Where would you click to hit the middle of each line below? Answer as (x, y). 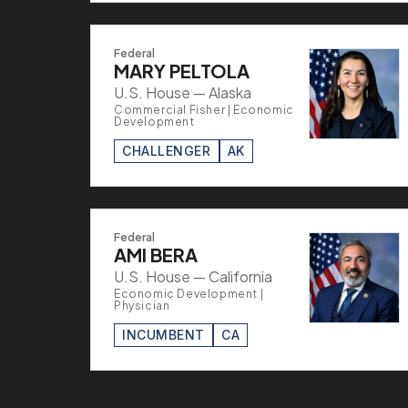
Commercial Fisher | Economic (204, 109)
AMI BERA (156, 254)
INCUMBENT (164, 334)
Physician (142, 305)
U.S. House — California (193, 276)
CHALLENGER (167, 150)
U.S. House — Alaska (183, 92)
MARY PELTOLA (182, 70)
